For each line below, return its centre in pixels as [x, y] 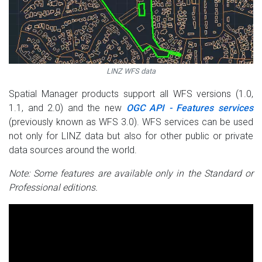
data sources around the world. [73, 150]
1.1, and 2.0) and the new [68, 108]
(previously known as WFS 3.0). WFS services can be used [131, 122]
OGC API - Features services [190, 108]
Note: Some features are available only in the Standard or [131, 174]
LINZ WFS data [131, 71]
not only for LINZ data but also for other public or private [131, 136]
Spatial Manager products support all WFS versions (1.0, [131, 94]
